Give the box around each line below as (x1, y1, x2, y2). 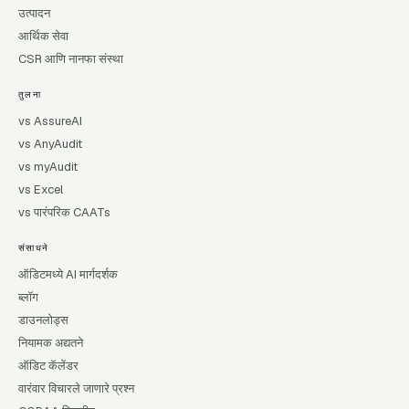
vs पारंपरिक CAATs (18, 204, 110, 220)
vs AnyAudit (18, 136, 82, 152)
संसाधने (18, 242, 49, 254)
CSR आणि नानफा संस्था (18, 51, 123, 67)
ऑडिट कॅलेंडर (18, 358, 79, 373)
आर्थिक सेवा (18, 28, 68, 44)
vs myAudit (18, 159, 78, 174)
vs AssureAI (18, 113, 82, 129)
